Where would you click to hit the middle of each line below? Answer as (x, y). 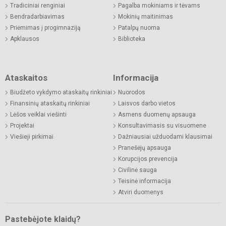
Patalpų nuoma (139, 28)
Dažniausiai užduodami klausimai (165, 137)
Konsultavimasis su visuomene (162, 126)
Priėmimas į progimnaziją (45, 28)
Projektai (22, 126)
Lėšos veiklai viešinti (38, 115)
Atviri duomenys (141, 192)
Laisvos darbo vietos (147, 104)
